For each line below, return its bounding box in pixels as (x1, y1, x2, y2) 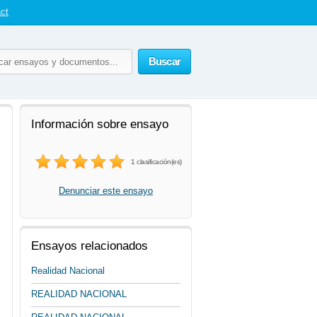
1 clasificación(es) (131, 158, 182, 166)
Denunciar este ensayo (59, 185, 153, 196)
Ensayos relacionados (31, 239, 148, 253)
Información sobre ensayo (31, 117, 168, 131)
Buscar (148, 55, 180, 67)
